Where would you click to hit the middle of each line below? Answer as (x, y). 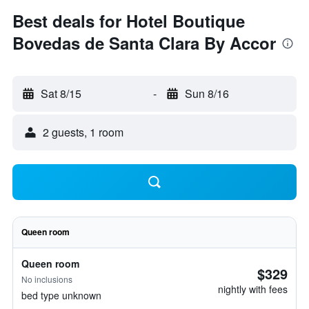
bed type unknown (61, 295)
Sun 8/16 (207, 93)
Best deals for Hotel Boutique (129, 21)
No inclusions (47, 279)
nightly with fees (253, 289)
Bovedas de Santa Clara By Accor (144, 43)
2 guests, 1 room (83, 132)
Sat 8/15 (61, 93)
